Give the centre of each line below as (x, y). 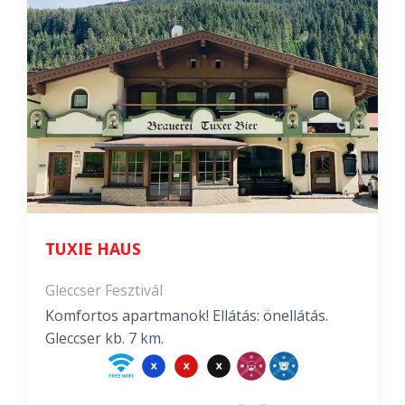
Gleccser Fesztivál (104, 290)
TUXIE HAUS (93, 249)
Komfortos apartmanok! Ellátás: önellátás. (187, 316)
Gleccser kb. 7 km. (104, 338)
